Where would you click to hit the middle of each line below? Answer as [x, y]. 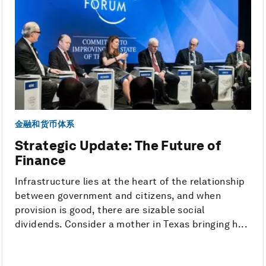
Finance [40, 161]
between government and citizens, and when [118, 196]
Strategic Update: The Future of [118, 146]
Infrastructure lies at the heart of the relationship [130, 182]
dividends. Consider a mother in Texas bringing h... [131, 224]
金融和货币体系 [45, 124]
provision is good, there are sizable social [110, 210]
